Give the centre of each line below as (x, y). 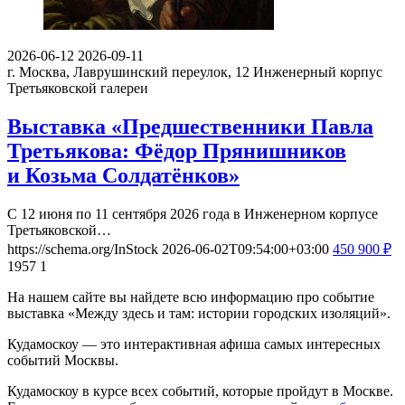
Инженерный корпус (318, 71)
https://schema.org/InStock (83, 249)
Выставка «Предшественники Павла (190, 126)
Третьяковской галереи (78, 88)
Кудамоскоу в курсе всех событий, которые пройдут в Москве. (200, 391)
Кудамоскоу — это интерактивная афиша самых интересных (194, 344)
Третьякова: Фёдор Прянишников (177, 151)
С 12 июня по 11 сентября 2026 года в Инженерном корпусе (193, 213)
